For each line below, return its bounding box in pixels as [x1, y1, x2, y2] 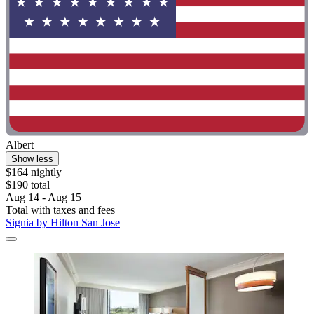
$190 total [6, 179, 50, 191]
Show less [11, 153, 53, 165]
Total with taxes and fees [6, 204, 115, 217]
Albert [6, 139, 34, 151]
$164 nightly [6, 166, 62, 179]
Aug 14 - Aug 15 [6, 191, 81, 204]
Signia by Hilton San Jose [6, 217, 120, 229]
